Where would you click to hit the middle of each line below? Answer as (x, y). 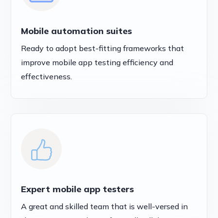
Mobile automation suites (77, 31)
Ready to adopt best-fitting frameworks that (103, 48)
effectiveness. (47, 77)
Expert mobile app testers (78, 189)
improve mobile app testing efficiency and (97, 63)
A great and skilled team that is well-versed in (105, 207)
